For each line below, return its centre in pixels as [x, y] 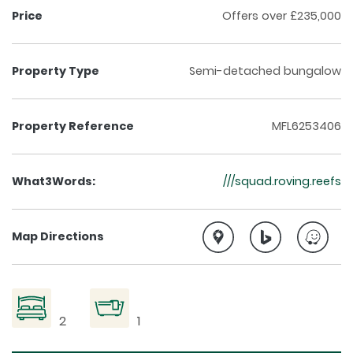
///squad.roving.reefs [282, 182]
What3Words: [54, 182]
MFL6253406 [307, 126]
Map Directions [58, 237]
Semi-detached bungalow [265, 71]
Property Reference [73, 126]
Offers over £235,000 [282, 16]
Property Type [56, 71]
